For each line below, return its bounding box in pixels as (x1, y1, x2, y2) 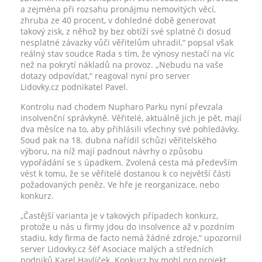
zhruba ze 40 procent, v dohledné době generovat (20, 15, 216, 26)
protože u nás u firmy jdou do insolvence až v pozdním (20, 221, 235, 232)
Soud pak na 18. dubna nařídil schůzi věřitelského (20, 135, 216, 146)
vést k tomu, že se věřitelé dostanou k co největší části (20, 168, 231, 179)
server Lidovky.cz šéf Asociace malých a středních (20, 243, 213, 254)
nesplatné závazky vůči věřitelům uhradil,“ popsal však (20, 37, 233, 48)
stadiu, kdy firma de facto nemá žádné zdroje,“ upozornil (20, 232, 242, 243)
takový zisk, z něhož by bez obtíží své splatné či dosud (20, 26, 231, 37)
